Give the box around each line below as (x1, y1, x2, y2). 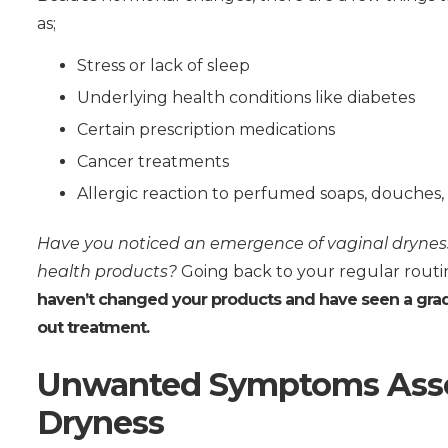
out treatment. (37, 317, 149, 337)
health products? (37, 261, 177, 281)
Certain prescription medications (77, 119, 335, 139)
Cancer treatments (77, 151, 229, 171)
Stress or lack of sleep (77, 55, 250, 75)
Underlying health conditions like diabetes (77, 87, 415, 107)
